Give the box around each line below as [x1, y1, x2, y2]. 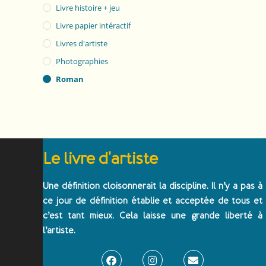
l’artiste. [43, 225, 75, 236]
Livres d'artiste [56, 38, 107, 49]
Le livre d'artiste [43, 148, 158, 169]
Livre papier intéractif [56, 20, 131, 31]
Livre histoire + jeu [56, 2, 120, 13]
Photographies [56, 56, 108, 66]
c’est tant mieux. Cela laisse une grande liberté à [43, 210, 262, 221]
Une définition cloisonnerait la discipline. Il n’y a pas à [43, 180, 262, 192]
